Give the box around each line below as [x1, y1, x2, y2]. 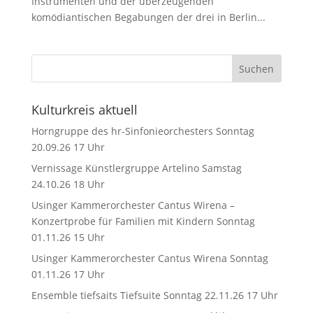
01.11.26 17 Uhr [31, 268, 105, 281]
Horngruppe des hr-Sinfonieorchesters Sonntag [31, 124, 254, 138]
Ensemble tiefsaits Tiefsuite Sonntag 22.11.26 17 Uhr [31, 289, 278, 302]
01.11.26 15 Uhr [31, 231, 105, 244]
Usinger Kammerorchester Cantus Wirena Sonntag [31, 252, 268, 265]
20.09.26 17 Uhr [31, 140, 105, 154]
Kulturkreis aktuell [31, 101, 138, 118]
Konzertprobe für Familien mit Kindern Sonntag [31, 214, 255, 228]
